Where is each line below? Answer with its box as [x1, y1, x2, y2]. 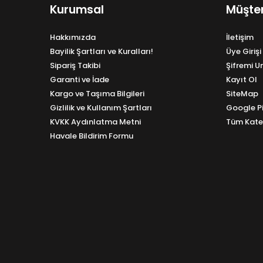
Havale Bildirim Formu [50, 130, 133, 141]
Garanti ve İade [50, 73, 109, 85]
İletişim [225, 31, 254, 43]
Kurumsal [50, 2, 104, 18]
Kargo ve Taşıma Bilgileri [50, 87, 144, 99]
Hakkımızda [50, 31, 96, 43]
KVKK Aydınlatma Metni [50, 116, 141, 127]
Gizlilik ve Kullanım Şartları [50, 102, 152, 113]
